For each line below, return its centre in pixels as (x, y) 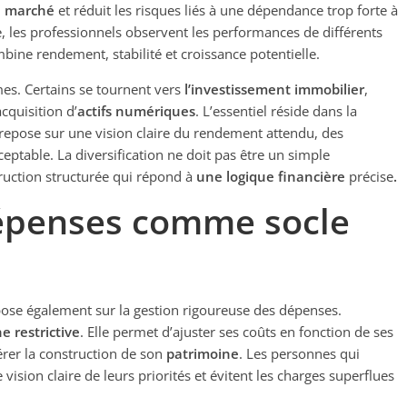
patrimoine (203, 353)
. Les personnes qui (299, 353)
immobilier (329, 89)
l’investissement (238, 89)
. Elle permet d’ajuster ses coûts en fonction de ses (237, 332)
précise (371, 176)
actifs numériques (136, 111)
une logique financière (273, 176)
